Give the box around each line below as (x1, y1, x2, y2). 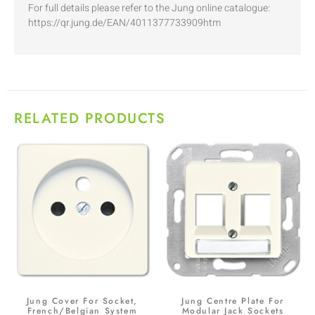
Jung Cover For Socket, (26, 294, 139, 307)
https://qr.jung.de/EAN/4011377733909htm (28, 15, 221, 31)
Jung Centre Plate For (181, 294, 284, 307)
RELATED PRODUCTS (14, 108, 166, 129)
